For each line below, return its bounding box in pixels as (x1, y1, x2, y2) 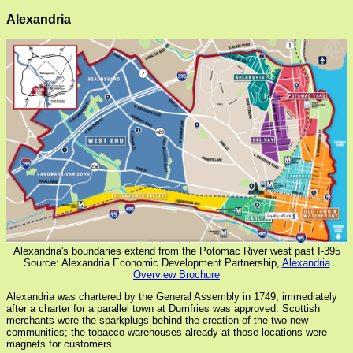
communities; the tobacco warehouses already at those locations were (6, 326, 327, 339)
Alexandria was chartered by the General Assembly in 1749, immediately (6, 291, 337, 303)
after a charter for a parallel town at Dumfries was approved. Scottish (6, 303, 320, 315)
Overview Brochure (133, 269, 220, 281)
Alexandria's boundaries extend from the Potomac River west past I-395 (13, 245, 340, 258)
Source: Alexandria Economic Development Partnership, (23, 257, 282, 269)
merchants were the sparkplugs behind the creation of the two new (6, 314, 308, 327)
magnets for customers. (6, 338, 115, 351)
